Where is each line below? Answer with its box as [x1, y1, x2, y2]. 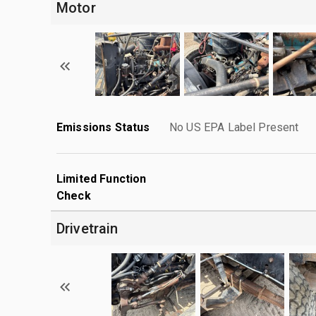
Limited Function [56, 171, 147, 186]
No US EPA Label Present [169, 120, 299, 134]
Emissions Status [56, 120, 150, 134]
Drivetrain [56, 219, 119, 237]
